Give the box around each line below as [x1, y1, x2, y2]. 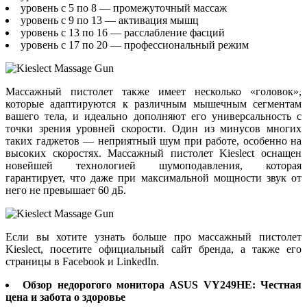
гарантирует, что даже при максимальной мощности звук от [5, 171, 302, 184]
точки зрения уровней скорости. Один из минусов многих [5, 122, 302, 134]
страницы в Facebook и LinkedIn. [5, 255, 159, 267]
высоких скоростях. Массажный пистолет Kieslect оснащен [5, 147, 302, 159]
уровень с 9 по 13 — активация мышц [21, 14, 199, 26]
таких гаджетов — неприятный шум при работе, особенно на [5, 134, 302, 147]
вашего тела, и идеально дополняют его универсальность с [5, 110, 302, 122]
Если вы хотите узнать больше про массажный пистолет [5, 230, 302, 243]
